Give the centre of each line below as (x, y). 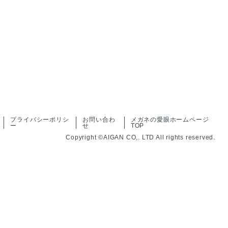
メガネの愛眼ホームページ (170, 119)
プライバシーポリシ (40, 119)
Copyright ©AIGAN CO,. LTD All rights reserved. (140, 137)
